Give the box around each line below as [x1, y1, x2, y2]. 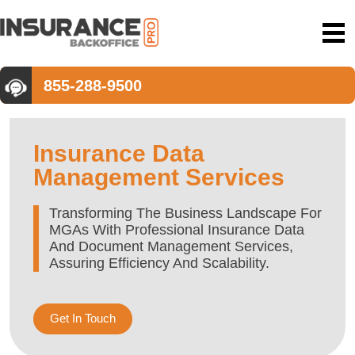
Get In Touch [50, 311, 116, 326]
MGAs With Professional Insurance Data [49, 221, 304, 238]
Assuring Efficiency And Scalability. [49, 254, 269, 271]
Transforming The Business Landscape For [49, 204, 322, 221]
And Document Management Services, [49, 238, 293, 254]
